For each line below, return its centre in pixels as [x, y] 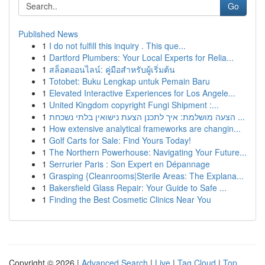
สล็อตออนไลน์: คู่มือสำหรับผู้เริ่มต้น [112, 69]
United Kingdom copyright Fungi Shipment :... [134, 105]
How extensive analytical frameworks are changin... [145, 128]
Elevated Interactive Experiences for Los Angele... [142, 93]
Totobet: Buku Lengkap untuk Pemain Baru [130, 81]
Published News [48, 34]
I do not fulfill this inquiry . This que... [117, 46]
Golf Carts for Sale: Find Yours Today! [120, 140]
